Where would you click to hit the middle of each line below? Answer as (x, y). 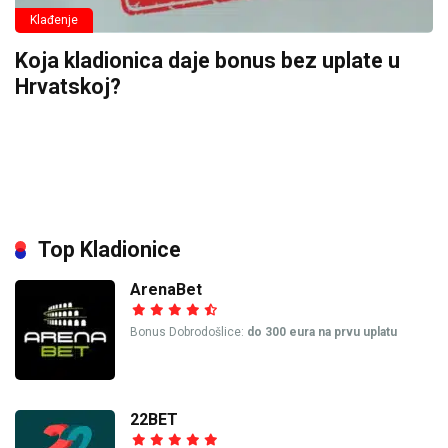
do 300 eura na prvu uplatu (322, 332)
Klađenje (54, 20)
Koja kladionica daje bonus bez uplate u (207, 61)
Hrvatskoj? (68, 87)
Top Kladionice (109, 250)
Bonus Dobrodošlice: (188, 332)
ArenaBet (166, 290)
